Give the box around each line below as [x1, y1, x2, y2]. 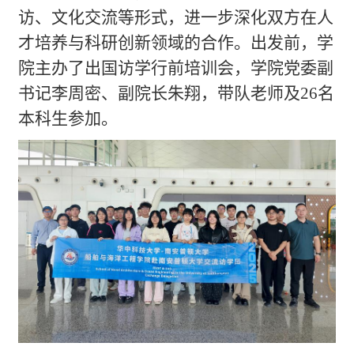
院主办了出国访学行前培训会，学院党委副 [18, 58, 334, 77]
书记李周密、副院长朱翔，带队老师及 [18, 84, 301, 103]
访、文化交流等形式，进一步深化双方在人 [18, 8, 334, 27]
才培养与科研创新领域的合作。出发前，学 [18, 33, 334, 52]
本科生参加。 [18, 109, 119, 128]
